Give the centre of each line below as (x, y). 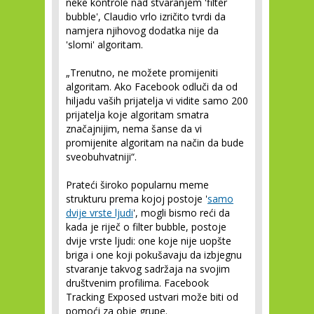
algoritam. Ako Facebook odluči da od (152, 87)
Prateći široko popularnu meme (137, 185)
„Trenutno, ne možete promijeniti (142, 73)
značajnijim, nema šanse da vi (134, 129)
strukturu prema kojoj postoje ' (137, 199)
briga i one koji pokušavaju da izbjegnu (154, 255)
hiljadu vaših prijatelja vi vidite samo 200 (157, 101)
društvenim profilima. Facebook (137, 283)
